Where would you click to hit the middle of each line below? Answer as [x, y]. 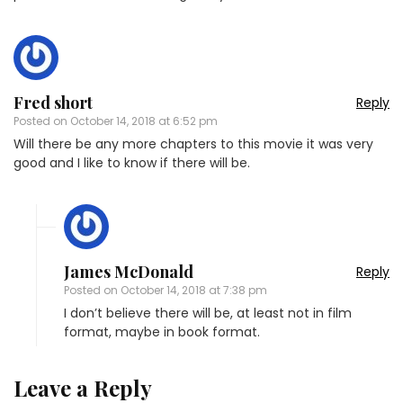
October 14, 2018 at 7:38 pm [194, 290]
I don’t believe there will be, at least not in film [208, 313]
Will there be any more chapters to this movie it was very [193, 144]
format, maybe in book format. [162, 332]
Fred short [53, 103]
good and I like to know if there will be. [132, 163]
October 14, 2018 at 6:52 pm [144, 121]
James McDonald [129, 272]
